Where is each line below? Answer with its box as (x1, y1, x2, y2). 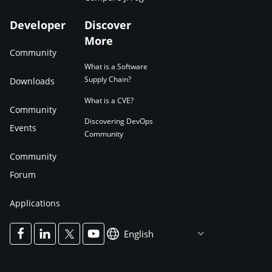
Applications (10, 197, 60, 209)
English (124, 228, 154, 240)
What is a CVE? (84, 95, 134, 106)
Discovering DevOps (84, 116, 153, 126)
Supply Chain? (84, 73, 131, 84)
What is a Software (84, 61, 148, 72)
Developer (10, 18, 66, 32)
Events (10, 122, 36, 134)
